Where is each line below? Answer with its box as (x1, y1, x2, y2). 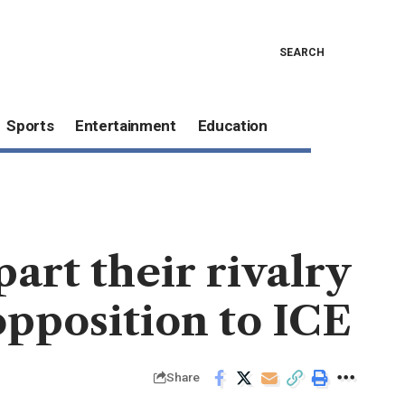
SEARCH (278, 45, 325, 59)
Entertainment (75, 117, 176, 136)
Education (197, 117, 268, 136)
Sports (6, 117, 54, 136)
